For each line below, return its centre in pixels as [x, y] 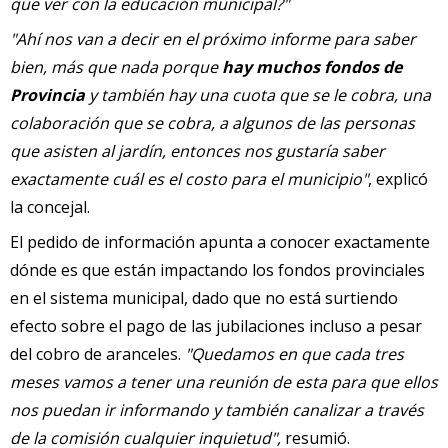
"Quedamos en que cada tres [294, 354]
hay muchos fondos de [312, 67]
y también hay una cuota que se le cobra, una [258, 95]
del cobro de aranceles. [97, 354]
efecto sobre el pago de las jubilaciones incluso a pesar [216, 326]
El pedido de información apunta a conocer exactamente [220, 242]
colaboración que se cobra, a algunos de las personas [212, 123]
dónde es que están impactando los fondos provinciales [217, 270]
